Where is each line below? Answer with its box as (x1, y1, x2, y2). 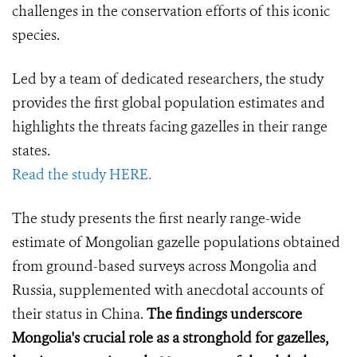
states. (12, 141, 50, 161)
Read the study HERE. (12, 165, 151, 185)
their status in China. (12, 304, 147, 324)
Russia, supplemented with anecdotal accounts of (12, 280, 324, 300)
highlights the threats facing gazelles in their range (12, 117, 328, 137)
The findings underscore (147, 304, 302, 324)
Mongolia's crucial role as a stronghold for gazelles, (12, 328, 328, 348)
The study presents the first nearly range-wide (12, 209, 301, 229)
